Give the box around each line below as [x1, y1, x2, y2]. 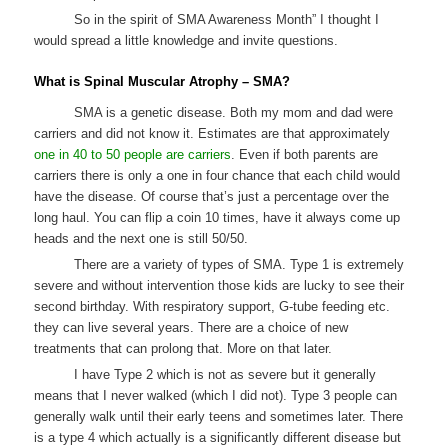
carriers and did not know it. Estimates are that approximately [34, 126, 391, 142]
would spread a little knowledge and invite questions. [34, 32, 339, 48]
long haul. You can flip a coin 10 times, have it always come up [34, 210, 401, 226]
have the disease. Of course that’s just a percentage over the [34, 189, 390, 205]
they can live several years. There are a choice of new [34, 320, 349, 336]
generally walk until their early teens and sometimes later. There [34, 409, 404, 425]
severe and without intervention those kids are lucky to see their [34, 278, 405, 294]
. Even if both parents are [231, 147, 379, 163]
